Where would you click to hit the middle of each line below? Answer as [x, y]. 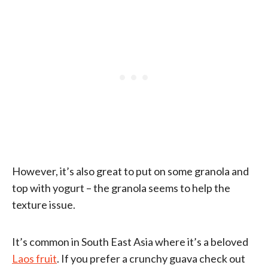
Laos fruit [34, 258]
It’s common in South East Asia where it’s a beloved [130, 241]
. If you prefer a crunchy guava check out [151, 258]
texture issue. [44, 204]
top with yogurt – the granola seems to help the [121, 188]
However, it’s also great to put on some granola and [130, 171]
